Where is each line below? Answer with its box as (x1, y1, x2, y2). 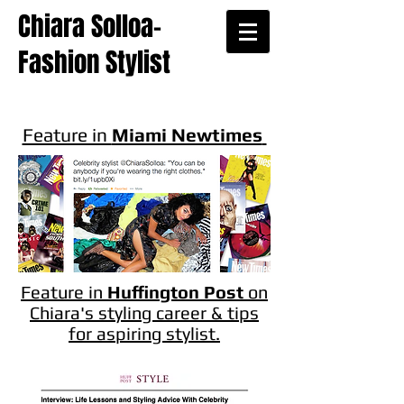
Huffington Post (107, 281, 243, 302)
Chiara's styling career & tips (30, 302, 259, 323)
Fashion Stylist (18, 43, 170, 82)
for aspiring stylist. (69, 323, 220, 344)
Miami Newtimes (111, 124, 262, 146)
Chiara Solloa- (18, 7, 161, 46)
